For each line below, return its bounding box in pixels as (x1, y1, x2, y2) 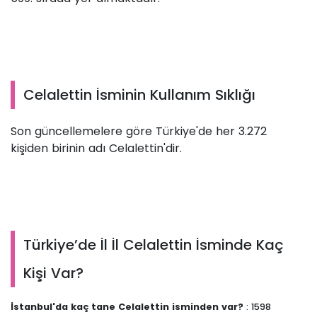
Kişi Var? (23, 263, 83, 284)
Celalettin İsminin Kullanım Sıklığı (23, 85, 255, 105)
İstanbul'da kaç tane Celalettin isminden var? (11, 301, 246, 313)
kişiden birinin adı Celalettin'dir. (11, 140, 185, 157)
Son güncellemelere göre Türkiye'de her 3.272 (11, 123, 267, 140)
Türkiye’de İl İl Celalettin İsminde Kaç (23, 235, 284, 255)
